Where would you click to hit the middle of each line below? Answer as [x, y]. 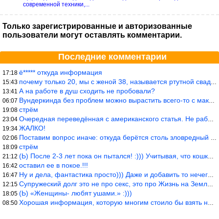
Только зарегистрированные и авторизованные [97, 26]
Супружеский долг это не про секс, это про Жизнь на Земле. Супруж [113, 184]
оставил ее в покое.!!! [54, 165]
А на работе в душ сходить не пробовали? [87, 91]
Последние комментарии [112, 56]
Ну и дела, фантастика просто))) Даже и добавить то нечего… [113, 174]
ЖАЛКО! [32, 128]
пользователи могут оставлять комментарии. [92, 35]
